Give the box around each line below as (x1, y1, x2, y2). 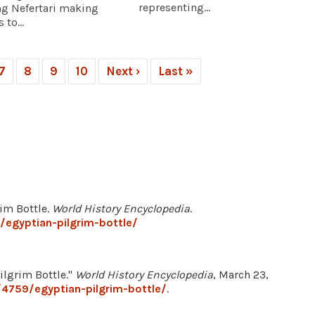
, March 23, (213, 267, 269, 281)
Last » (158, 63, 193, 78)
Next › (106, 63, 140, 78)
